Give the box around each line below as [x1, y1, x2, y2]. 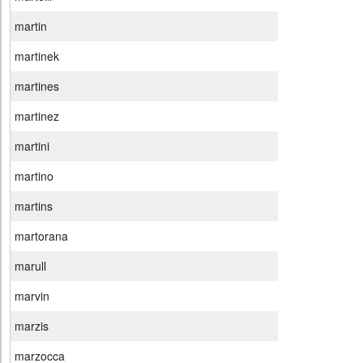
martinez [15, 108, 59, 125]
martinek [15, 48, 59, 65]
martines [15, 78, 59, 95]
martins [15, 198, 53, 215]
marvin [15, 288, 49, 305]
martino [15, 168, 53, 185]
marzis [15, 318, 49, 335]
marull [15, 258, 46, 275]
